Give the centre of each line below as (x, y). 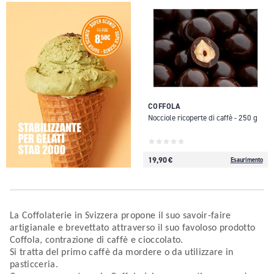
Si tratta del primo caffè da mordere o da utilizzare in (122, 253)
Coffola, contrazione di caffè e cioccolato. (97, 241)
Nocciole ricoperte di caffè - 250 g (203, 118)
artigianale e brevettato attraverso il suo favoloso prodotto (133, 228)
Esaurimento (246, 160)
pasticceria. (34, 265)
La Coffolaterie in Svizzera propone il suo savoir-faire (120, 216)
